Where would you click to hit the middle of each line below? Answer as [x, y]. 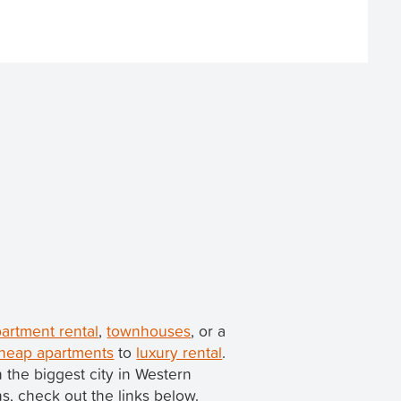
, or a [209, 331]
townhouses [149, 331]
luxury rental [179, 353]
